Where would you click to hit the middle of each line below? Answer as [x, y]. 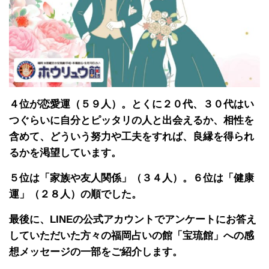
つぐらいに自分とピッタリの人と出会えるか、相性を [131, 121]
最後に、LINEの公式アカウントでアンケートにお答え [133, 220]
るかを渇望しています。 [65, 153]
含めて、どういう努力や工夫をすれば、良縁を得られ [131, 137]
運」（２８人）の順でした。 [75, 195]
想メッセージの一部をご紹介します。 [96, 252]
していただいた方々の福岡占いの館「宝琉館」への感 [131, 236]
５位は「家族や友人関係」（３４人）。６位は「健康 [131, 178]
